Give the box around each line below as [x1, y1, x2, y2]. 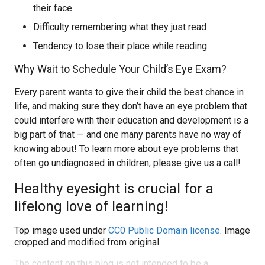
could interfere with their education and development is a [14, 115, 248, 126]
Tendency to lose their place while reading [33, 40, 207, 51]
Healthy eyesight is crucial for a [14, 180, 214, 197]
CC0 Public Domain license [108, 225, 220, 236]
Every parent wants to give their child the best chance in [14, 86, 244, 98]
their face [33, 2, 72, 14]
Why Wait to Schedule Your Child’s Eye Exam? [14, 63, 227, 75]
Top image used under [14, 225, 108, 236]
